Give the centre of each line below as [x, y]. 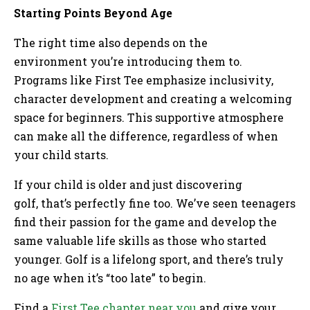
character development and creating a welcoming [153, 99]
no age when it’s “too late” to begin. [111, 278]
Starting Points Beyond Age [93, 13]
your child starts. [63, 155]
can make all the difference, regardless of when [146, 136]
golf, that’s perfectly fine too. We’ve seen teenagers [155, 203]
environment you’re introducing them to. [128, 62]
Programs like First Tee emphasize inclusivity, [144, 80]
